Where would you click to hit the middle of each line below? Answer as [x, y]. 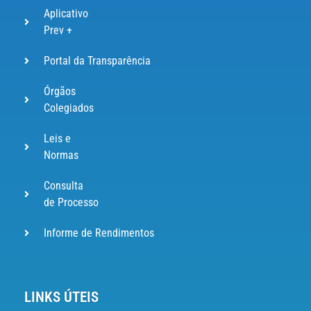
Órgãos [59, 92]
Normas [61, 155]
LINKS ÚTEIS [61, 297]
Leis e [57, 139]
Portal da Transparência [97, 61]
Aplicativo [66, 14]
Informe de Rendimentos [99, 233]
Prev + [58, 31]
